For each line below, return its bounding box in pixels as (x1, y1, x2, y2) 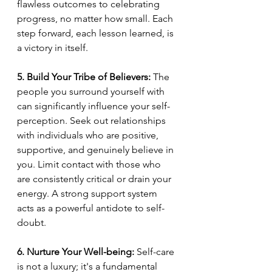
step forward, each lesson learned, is (17, 27, 176, 39)
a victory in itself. (17, 42, 88, 54)
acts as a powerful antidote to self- (17, 202, 165, 214)
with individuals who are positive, (17, 129, 161, 141)
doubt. (17, 217, 46, 229)
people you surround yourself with (17, 86, 167, 98)
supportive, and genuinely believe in (17, 144, 176, 156)
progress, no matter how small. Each (17, 13, 175, 25)
